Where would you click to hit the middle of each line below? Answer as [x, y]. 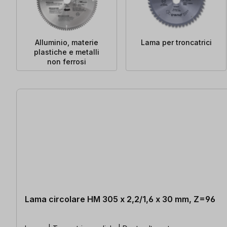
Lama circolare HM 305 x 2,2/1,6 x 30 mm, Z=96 [120, 199]
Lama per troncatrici [176, 42]
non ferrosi [67, 61]
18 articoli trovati [47, 94]
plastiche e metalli [67, 52]
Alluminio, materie [67, 42]
